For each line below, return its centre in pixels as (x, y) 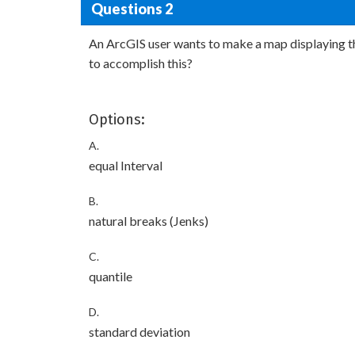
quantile (111, 276)
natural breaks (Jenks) (149, 221)
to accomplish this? (141, 63)
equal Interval (126, 165)
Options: (117, 120)
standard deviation (139, 332)
